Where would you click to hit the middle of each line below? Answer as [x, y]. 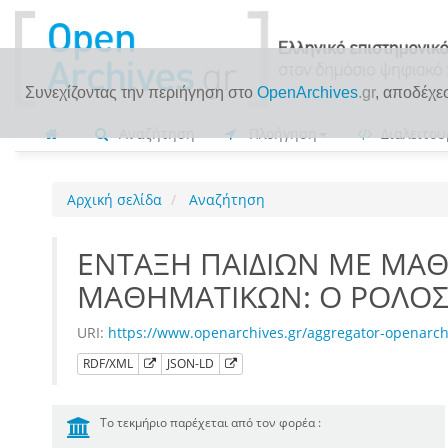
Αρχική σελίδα [114, 199]
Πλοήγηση [281, 133]
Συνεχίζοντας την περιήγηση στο [141, 92]
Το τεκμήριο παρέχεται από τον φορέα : [210, 422]
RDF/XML [108, 363]
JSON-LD [190, 363]
